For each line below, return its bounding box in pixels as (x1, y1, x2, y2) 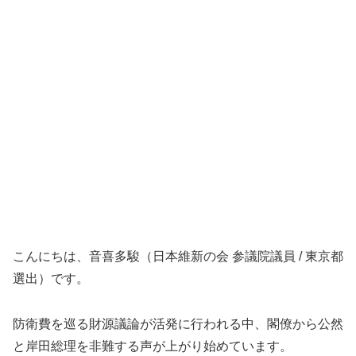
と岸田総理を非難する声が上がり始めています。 (13, 339, 292, 353)
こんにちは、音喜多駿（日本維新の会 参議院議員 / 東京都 (13, 249, 343, 263)
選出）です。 (13, 271, 89, 285)
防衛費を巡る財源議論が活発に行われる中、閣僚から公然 (13, 316, 343, 331)
